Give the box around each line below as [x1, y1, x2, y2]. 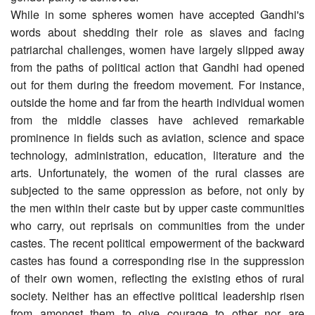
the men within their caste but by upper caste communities [11, 199, 304, 216]
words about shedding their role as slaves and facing [11, 23, 304, 40]
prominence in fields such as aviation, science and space [11, 129, 304, 146]
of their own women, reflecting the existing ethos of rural [11, 269, 304, 286]
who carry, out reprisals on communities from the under [11, 217, 304, 233]
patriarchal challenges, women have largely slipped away [11, 41, 304, 58]
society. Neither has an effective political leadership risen [11, 287, 304, 304]
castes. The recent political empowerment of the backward [11, 234, 304, 251]
